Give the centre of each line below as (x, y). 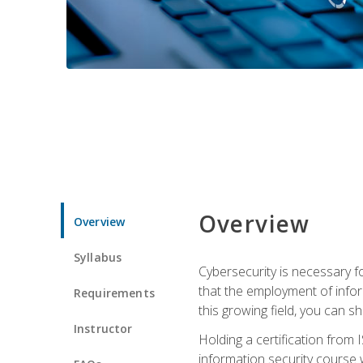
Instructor (103, 328)
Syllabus (98, 257)
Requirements (114, 293)
